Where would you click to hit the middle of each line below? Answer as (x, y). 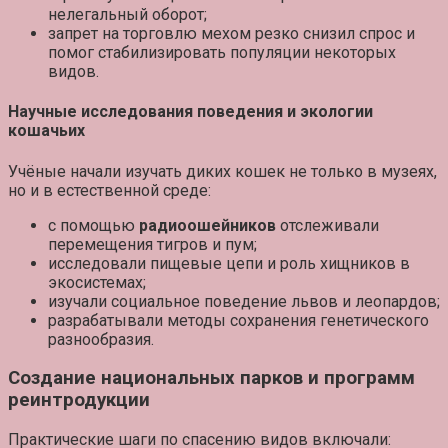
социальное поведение (199, 301)
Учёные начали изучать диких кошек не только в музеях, (222, 171)
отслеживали (327, 225)
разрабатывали (107, 320)
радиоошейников (207, 225)
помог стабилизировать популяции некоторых (222, 53)
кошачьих (46, 131)
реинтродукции (79, 400)
